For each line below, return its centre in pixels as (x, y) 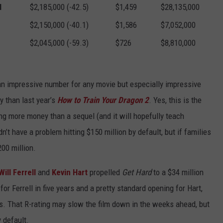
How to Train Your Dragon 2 (103, 100)
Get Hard (137, 172)
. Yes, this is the (175, 100)
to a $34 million (177, 172)
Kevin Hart (70, 172)
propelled (105, 172)
